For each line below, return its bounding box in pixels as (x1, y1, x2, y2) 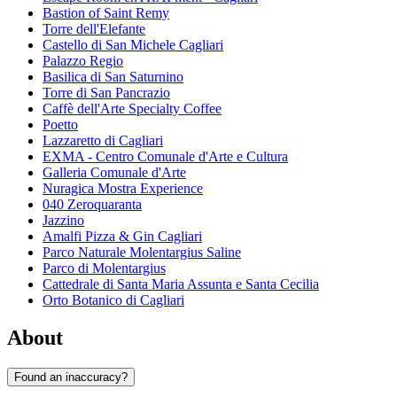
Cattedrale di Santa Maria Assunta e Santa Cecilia (43, 276, 319, 292)
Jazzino (43, 213, 84, 229)
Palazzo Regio (43, 53, 123, 69)
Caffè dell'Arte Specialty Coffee (43, 101, 222, 117)
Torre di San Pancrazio (43, 85, 170, 101)
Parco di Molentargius (43, 261, 166, 276)
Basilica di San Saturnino (43, 69, 183, 85)
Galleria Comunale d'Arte (43, 165, 186, 181)
